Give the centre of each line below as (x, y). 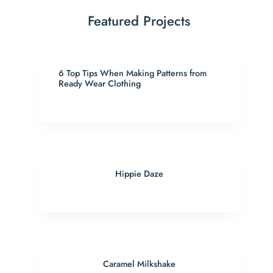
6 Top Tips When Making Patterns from (133, 73)
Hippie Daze (139, 174)
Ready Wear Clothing (100, 84)
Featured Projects (139, 21)
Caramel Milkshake (139, 264)
